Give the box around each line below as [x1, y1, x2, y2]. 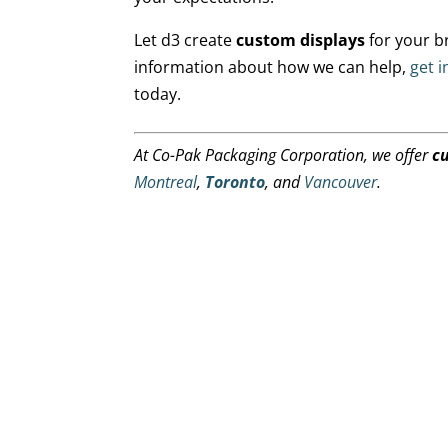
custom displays [236, 29, 366, 51]
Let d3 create [134, 29, 237, 51]
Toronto [205, 171, 266, 193]
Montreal [134, 171, 198, 193]
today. [134, 83, 182, 105]
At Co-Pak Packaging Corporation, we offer [134, 144, 433, 166]
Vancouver [304, 171, 378, 193]
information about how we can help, [134, 56, 411, 78]
